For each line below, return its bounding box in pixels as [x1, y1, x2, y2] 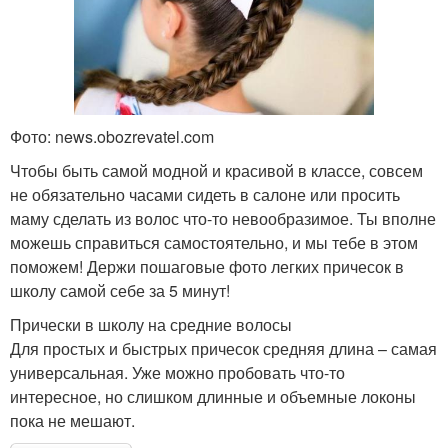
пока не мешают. [10, 409, 135, 433]
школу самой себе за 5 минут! [10, 279, 230, 303]
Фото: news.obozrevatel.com [10, 125, 214, 149]
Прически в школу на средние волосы [10, 313, 292, 337]
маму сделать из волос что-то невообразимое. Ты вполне [10, 207, 436, 231]
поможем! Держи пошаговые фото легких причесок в [10, 255, 404, 279]
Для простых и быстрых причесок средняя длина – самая [10, 337, 437, 361]
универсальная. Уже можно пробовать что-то [10, 361, 345, 385]
